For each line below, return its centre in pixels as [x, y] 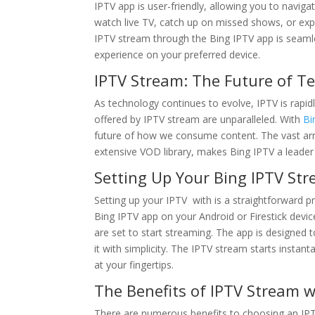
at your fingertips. [134, 265]
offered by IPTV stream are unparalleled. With [198, 119]
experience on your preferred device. [178, 54]
